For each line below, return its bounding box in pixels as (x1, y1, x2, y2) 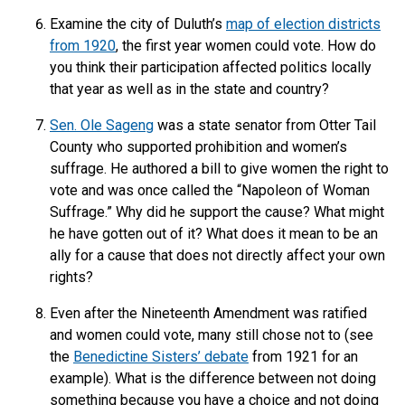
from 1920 (50, 37, 116, 54)
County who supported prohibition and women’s (50, 138, 347, 155)
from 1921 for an (249, 348, 358, 365)
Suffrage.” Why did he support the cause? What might (50, 203, 384, 221)
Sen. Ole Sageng (50, 117, 154, 134)
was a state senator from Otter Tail (154, 117, 376, 134)
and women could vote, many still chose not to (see (50, 326, 373, 344)
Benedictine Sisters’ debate (73, 348, 249, 365)
